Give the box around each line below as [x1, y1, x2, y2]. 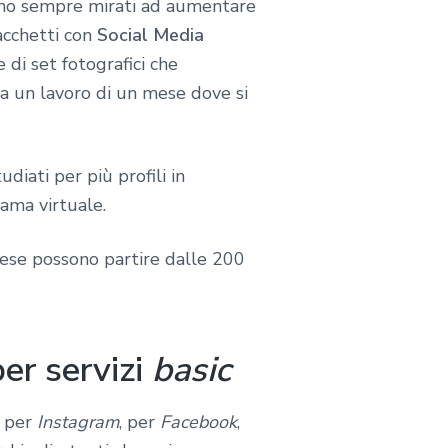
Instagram [37, 409, 119, 434]
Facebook [160, 409, 237, 434]
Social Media [97, 23, 204, 48]
